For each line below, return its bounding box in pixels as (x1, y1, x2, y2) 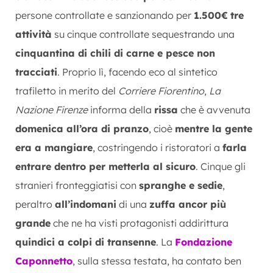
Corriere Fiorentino (118, 84, 204, 97)
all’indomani (55, 197, 116, 210)
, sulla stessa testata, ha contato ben (73, 254, 241, 267)
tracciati (15, 65, 57, 78)
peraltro (15, 197, 55, 210)
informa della (88, 103, 154, 116)
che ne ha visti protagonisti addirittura (51, 216, 229, 229)
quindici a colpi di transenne (15, 235, 156, 248)
